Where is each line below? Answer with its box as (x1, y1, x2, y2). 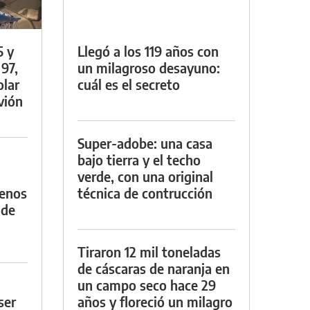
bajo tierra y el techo (77, 150, 201, 168)
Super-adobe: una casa (77, 134, 212, 152)
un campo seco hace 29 (77, 275, 216, 293)
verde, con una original (77, 167, 213, 185)
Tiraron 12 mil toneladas (77, 242, 221, 260)
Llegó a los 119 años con (77, 42, 219, 60)
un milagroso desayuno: (77, 58, 220, 76)
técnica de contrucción (77, 183, 212, 201)
